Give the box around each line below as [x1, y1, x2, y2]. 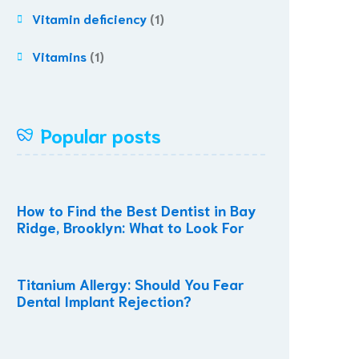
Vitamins [32, 47, 87, 64]
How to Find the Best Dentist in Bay [17, 200, 256, 220]
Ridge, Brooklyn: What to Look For [17, 217, 244, 236]
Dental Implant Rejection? [17, 291, 192, 310]
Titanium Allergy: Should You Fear [17, 274, 244, 293]
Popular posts [41, 122, 161, 147]
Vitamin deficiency [32, 10, 147, 26]
